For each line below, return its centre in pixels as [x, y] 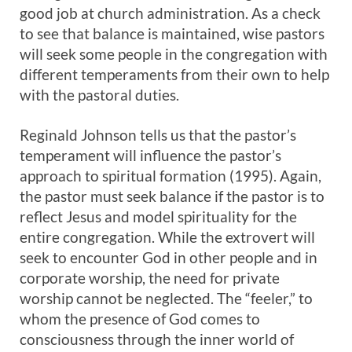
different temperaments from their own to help [174, 74]
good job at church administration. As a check [170, 13]
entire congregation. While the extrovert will [167, 237]
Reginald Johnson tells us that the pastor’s [158, 135]
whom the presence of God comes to [140, 319]
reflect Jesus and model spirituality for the [158, 216]
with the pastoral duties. [99, 95]
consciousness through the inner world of [157, 339]
